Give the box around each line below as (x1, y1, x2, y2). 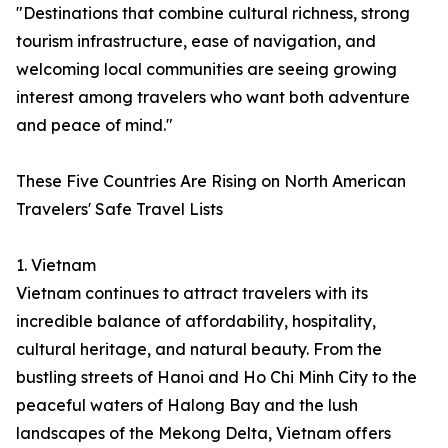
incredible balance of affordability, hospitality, (16, 311, 376, 332)
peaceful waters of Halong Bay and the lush (16, 395, 358, 416)
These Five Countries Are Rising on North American (16, 171, 406, 192)
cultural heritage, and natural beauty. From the (16, 339, 382, 360)
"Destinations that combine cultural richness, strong (16, 3, 410, 24)
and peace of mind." (16, 115, 173, 136)
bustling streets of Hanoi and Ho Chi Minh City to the (16, 367, 417, 388)
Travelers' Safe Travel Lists (16, 199, 223, 220)
